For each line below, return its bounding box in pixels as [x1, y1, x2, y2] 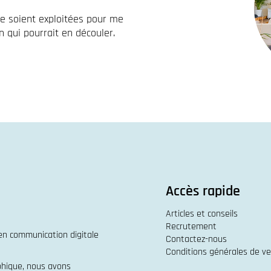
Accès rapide [166, 182, 240, 200]
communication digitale [10, 229, 99, 241]
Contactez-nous [166, 233, 227, 246]
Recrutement [166, 220, 217, 233]
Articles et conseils [166, 207, 238, 220]
